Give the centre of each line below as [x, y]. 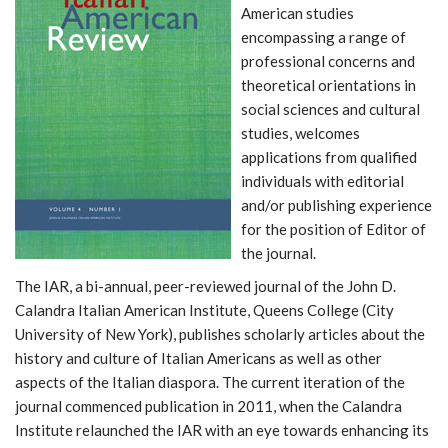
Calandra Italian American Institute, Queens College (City [204, 309]
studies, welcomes [300, 133]
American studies [297, 13]
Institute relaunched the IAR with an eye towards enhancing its [222, 429]
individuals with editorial [322, 181]
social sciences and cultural [330, 109]
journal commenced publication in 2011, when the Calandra [208, 405]
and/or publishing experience [336, 205]
